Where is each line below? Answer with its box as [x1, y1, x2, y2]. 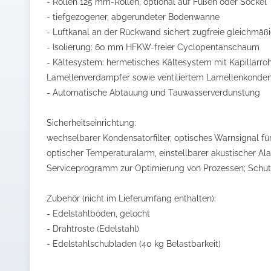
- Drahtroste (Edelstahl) [47, 223, 139, 233]
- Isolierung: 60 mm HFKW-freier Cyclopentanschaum [47, 42, 260, 52]
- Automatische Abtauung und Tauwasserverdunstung [47, 87, 260, 97]
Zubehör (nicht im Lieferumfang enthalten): [47, 193, 216, 203]
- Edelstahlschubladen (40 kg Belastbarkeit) [47, 238, 221, 249]
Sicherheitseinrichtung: [47, 117, 136, 128]
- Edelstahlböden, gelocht [47, 208, 150, 218]
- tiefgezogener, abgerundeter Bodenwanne [47, 11, 220, 22]
